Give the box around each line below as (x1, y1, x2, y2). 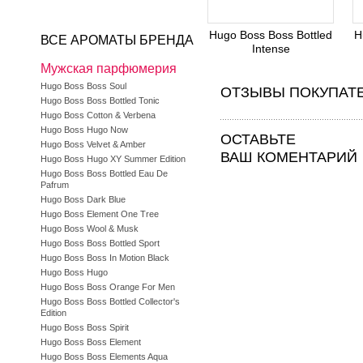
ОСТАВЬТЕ (220, 131, 296, 148)
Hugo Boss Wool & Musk (41, 224, 139, 233)
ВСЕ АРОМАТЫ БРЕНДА (41, 33, 194, 47)
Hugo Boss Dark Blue (41, 194, 126, 204)
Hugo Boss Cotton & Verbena (41, 110, 156, 120)
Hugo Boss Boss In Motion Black (41, 253, 169, 263)
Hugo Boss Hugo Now (41, 125, 128, 135)
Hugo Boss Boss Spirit (41, 322, 129, 332)
